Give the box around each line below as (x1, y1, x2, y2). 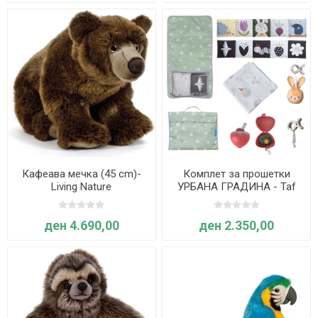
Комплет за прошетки (182, 167, 290, 180)
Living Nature (51, 180, 112, 193)
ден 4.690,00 (43, 217, 119, 233)
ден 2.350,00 (199, 217, 275, 233)
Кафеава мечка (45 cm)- (21, 167, 141, 180)
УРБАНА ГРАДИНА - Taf (177, 180, 296, 193)
